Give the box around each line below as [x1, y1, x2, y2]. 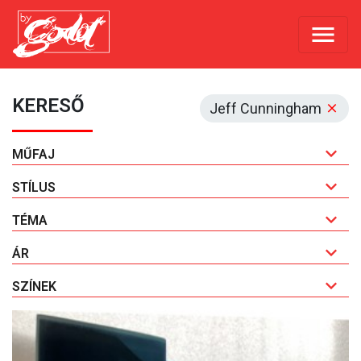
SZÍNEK [12, 279, 56, 295]
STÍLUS [12, 180, 56, 196]
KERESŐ [12, 94, 85, 118]
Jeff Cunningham [210, 100, 325, 118]
